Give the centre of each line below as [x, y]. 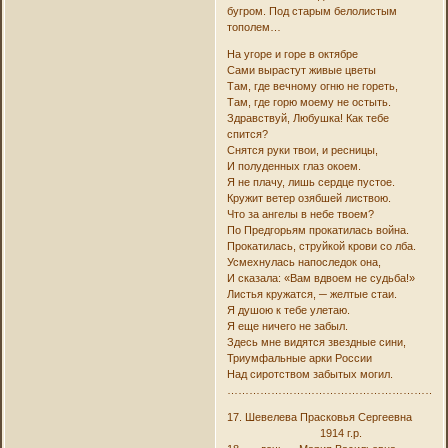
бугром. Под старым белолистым [311, 11]
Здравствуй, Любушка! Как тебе [307, 118]
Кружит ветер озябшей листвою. [308, 198]
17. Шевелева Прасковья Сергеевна [326, 417]
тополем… [253, 27]
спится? [247, 134]
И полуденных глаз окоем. [293, 166]
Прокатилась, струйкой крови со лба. [321, 246]
